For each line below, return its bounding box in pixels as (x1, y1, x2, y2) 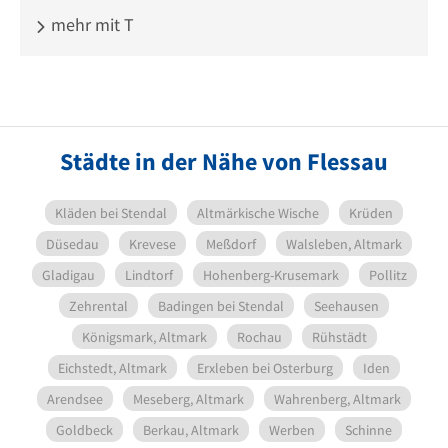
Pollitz (368, 266, 407, 284)
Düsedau (46, 235, 99, 253)
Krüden (349, 204, 393, 222)
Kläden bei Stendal (55, 204, 167, 222)
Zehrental (69, 297, 128, 315)
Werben (269, 421, 315, 439)
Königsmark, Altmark (81, 328, 207, 346)
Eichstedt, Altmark (58, 359, 167, 377)
